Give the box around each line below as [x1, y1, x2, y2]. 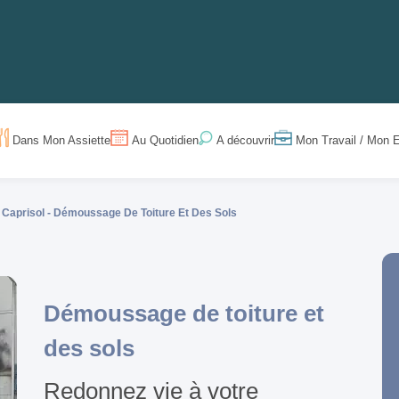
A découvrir [216, 134, 275, 148]
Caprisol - [2, 207, 54, 220]
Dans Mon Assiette [12, 134, 111, 148]
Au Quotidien [132, 134, 199, 148]
